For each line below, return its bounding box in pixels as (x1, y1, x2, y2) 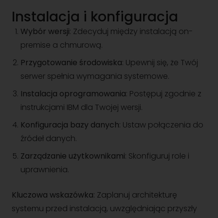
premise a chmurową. (20, 39, 103, 51)
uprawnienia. (20, 164, 69, 175)
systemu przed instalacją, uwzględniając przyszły (12, 203, 197, 214)
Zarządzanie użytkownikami (20, 150, 125, 162)
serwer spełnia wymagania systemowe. (20, 71, 169, 82)
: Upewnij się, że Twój (122, 57, 198, 68)
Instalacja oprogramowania (20, 88, 126, 99)
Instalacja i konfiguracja (12, 7, 178, 26)
